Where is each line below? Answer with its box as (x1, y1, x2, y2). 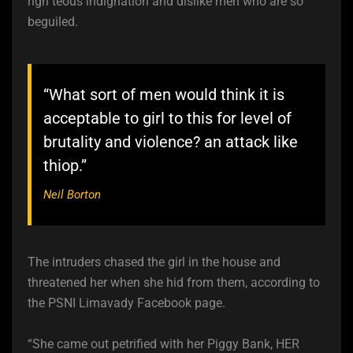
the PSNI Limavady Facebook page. (28, 295, 225, 311)
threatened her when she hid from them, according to (28, 275, 320, 291)
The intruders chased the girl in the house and (28, 255, 281, 270)
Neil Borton (43, 188, 101, 203)
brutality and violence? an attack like (43, 132, 298, 152)
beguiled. (28, 14, 78, 30)
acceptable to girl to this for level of (43, 109, 292, 128)
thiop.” (43, 156, 87, 176)
